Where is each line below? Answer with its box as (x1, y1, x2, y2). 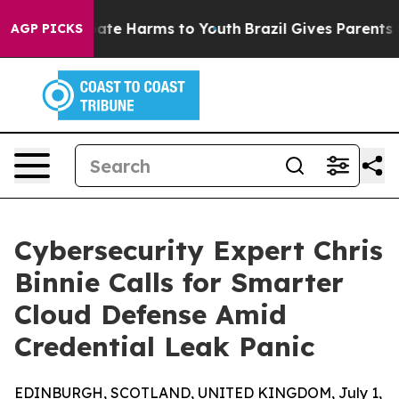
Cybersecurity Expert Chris (14, 233, 383, 267)
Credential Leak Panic (14, 330, 314, 363)
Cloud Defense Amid (14, 297, 287, 331)
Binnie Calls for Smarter (14, 265, 344, 299)
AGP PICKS (11, 20, 83, 37)
